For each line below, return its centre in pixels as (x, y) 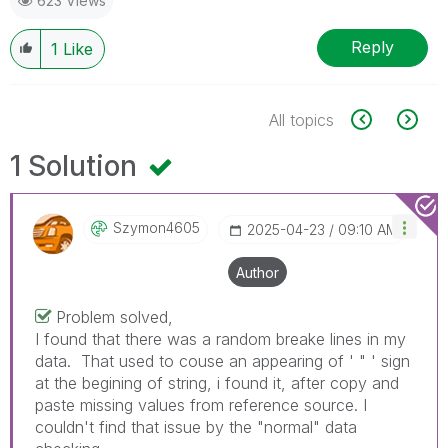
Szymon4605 (156, 227)
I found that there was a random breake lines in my (220, 338)
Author (257, 272)
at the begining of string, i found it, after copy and (217, 382)
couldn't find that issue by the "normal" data (196, 426)
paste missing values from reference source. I (201, 404)
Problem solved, (114, 316)
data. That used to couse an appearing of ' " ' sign (222, 360)
